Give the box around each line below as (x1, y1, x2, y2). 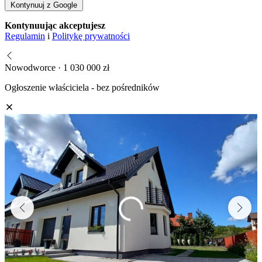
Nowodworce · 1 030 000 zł (5, 62, 109, 73)
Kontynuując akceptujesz (5, 20, 105, 30)
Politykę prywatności (52, 30, 130, 41)
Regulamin (5, 30, 45, 41)
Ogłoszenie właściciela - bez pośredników (5, 82, 160, 92)
